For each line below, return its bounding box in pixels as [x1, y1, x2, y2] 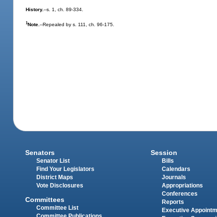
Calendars [161, 166, 190, 172]
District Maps [36, 174, 74, 181]
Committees [25, 195, 65, 203]
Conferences [161, 191, 198, 197]
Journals [161, 174, 186, 181]
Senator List [36, 158, 70, 164]
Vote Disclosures [36, 183, 84, 189]
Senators [25, 149, 55, 157]
